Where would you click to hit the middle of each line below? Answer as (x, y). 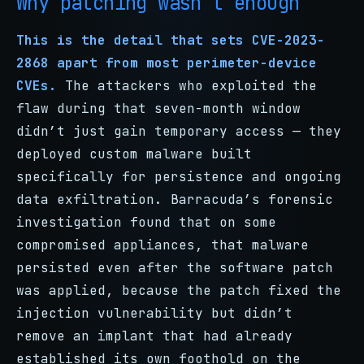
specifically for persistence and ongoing (179, 177)
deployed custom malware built (134, 154)
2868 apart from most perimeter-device (167, 63)
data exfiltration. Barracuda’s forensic (175, 199)
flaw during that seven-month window (158, 108)
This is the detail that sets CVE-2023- (171, 40)
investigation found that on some (146, 222)
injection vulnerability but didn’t (154, 313)
